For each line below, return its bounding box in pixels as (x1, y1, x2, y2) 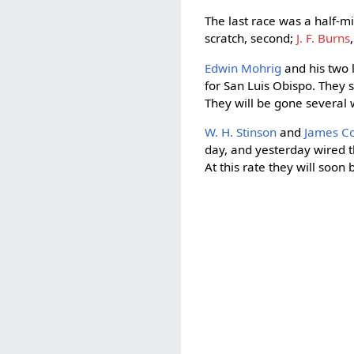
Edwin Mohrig (205, 59, 282, 76)
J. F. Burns (296, 30, 351, 47)
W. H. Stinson (205, 123, 277, 140)
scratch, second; (205, 30, 297, 47)
